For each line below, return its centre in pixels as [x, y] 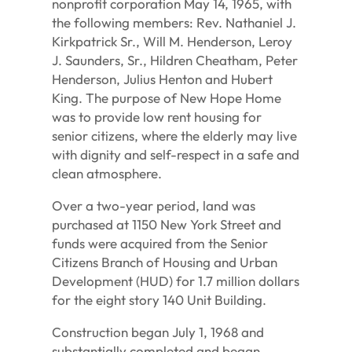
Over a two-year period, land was [154, 205]
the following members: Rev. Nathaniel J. [174, 22]
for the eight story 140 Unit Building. [159, 299]
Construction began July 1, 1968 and [158, 332]
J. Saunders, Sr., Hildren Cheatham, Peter [175, 60]
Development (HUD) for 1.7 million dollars [176, 280]
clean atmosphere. [107, 173]
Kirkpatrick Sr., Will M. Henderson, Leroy [172, 41]
